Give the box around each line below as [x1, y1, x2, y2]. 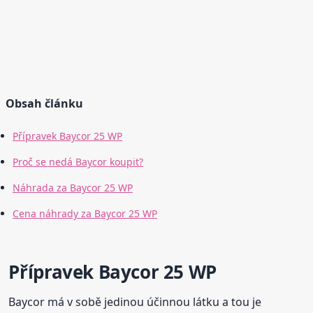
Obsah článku [6, 96, 83, 112]
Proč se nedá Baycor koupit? [13, 155, 143, 169]
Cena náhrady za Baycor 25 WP [13, 207, 157, 221]
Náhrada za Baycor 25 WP [13, 181, 133, 195]
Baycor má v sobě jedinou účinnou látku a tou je [8, 294, 262, 310]
